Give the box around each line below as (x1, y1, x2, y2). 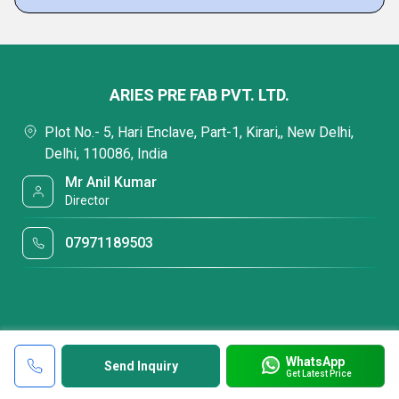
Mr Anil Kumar (65, 174, 158, 191)
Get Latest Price (285, 368, 352, 379)
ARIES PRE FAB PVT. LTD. (110, 85, 289, 104)
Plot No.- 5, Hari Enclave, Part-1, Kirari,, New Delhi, (45, 124, 354, 141)
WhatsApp (285, 354, 345, 369)
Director (65, 193, 110, 208)
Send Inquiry (103, 359, 178, 373)
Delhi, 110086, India (45, 145, 167, 162)
